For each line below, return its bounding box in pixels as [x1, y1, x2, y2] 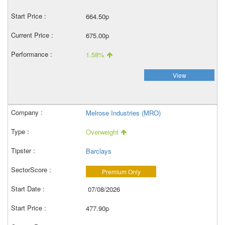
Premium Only [101, 167, 141, 176]
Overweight [86, 127, 121, 137]
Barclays [86, 146, 111, 156]
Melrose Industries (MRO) [86, 108, 161, 118]
